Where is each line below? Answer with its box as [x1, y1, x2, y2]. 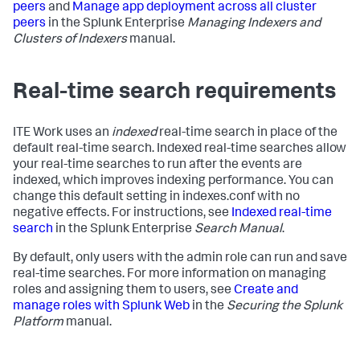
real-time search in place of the [157, 127, 337, 141]
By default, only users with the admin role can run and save [13, 252, 347, 266]
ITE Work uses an [13, 127, 112, 141]
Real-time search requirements [13, 82, 336, 105]
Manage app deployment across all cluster [72, 2, 317, 15]
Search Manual [194, 223, 282, 237]
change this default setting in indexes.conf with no [13, 191, 300, 205]
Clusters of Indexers [13, 34, 127, 47]
